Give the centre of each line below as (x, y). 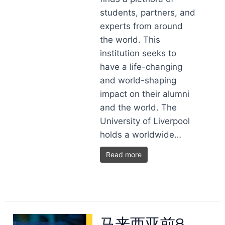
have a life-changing (141, 67)
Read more (124, 154)
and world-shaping (138, 80)
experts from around (142, 26)
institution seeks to (138, 53)
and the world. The (139, 107)
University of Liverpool (145, 121)
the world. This (130, 40)
